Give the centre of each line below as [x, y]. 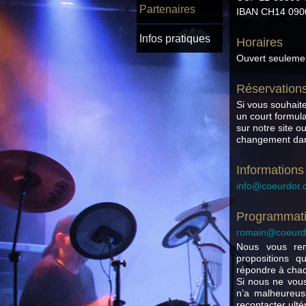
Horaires [260, 42]
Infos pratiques [175, 39]
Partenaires [167, 9]
